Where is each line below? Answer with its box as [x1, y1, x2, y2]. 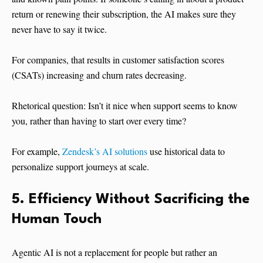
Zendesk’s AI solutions [62, 145, 147, 158]
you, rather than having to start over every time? [12, 114, 186, 127]
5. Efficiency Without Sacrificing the [12, 193, 249, 207]
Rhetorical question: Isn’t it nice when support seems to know [12, 99, 238, 112]
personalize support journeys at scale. [12, 160, 149, 173]
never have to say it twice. [12, 23, 107, 36]
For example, [12, 145, 62, 158]
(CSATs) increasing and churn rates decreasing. [12, 69, 187, 82]
